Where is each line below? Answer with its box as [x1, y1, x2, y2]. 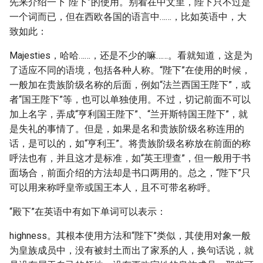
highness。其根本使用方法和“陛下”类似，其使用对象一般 [9, 230, 251, 241]
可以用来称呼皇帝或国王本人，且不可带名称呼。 [9, 182, 216, 193]
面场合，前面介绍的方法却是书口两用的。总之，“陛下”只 [9, 167, 251, 178]
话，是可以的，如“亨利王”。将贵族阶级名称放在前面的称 [9, 138, 251, 149]
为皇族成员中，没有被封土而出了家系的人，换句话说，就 [9, 245, 254, 256]
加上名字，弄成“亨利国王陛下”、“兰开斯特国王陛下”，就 [9, 109, 248, 120]
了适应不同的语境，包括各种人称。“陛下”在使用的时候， [9, 65, 251, 76]
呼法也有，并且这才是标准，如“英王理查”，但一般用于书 [9, 153, 251, 164]
